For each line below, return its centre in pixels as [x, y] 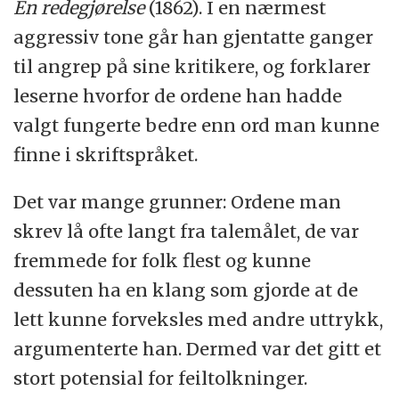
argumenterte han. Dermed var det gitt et [198, 348]
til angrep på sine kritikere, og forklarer [192, 66]
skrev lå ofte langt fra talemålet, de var [187, 231]
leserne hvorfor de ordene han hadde [178, 95]
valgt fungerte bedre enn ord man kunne [197, 125]
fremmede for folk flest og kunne [163, 260]
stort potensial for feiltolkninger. [161, 378]
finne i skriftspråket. [106, 154]
